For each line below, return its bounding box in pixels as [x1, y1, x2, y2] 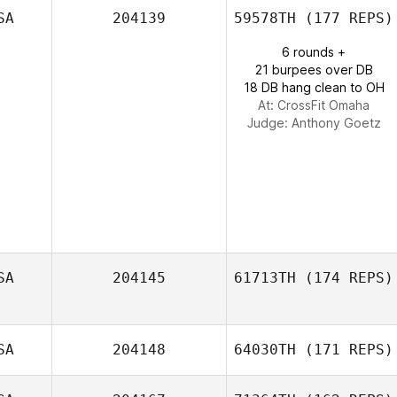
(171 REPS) [296, 341, 393, 358]
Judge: [246, 115, 292, 130]
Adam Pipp [312, 361, 375, 376]
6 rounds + [282, 44, 346, 59]
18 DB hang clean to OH [243, 80, 385, 95]
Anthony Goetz [291, 115, 381, 130]
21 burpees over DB [254, 62, 373, 77]
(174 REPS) [296, 269, 393, 286]
